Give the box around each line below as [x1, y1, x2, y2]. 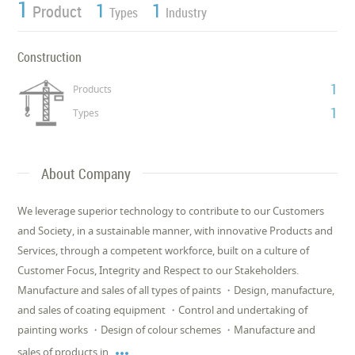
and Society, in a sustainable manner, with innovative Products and [17, 223, 334, 238]
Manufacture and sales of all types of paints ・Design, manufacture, [17, 282, 335, 297]
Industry [166, 3, 208, 21]
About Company [41, 163, 132, 183]
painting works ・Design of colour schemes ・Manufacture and [17, 322, 316, 337]
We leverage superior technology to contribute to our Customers [17, 203, 325, 218]
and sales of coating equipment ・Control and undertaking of [17, 302, 308, 317]
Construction [17, 48, 82, 66]
